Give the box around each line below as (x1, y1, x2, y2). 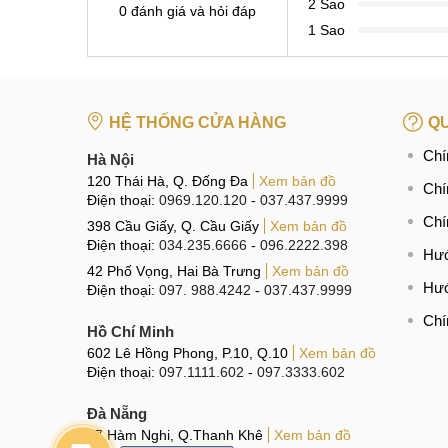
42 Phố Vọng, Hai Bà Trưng (87, 262, 261, 279)
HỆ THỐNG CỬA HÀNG (109, 113, 286, 131)
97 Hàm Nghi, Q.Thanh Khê (87, 426, 263, 443)
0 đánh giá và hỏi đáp (119, 2, 256, 19)
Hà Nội (87, 150, 134, 168)
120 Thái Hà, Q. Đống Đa (87, 172, 248, 189)
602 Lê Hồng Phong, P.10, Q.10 (87, 344, 288, 361)
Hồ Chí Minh (87, 322, 174, 340)
